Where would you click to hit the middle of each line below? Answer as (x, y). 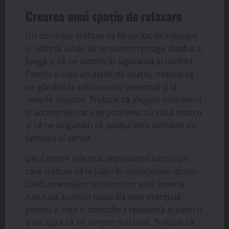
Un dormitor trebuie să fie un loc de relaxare (111, 36)
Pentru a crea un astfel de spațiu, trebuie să (110, 74)
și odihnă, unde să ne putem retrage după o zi (114, 49)
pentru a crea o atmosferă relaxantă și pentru (114, 210)
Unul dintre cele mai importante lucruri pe (107, 159)
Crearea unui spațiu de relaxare (104, 16)
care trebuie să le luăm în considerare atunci (111, 171)
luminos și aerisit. (59, 138)
